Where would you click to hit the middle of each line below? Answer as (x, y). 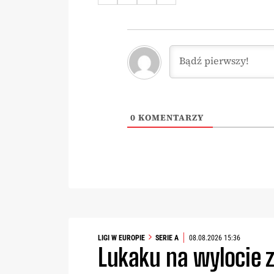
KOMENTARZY (170, 118)
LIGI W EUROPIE (121, 238)
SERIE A (167, 238)
